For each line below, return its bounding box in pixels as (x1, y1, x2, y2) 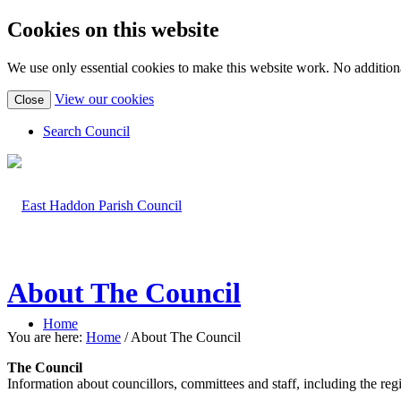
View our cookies (55, 90, 154, 107)
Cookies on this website (7, 17, 219, 41)
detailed (153, 105, 197, 121)
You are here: (7, 328, 82, 345)
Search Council (43, 123, 130, 139)
